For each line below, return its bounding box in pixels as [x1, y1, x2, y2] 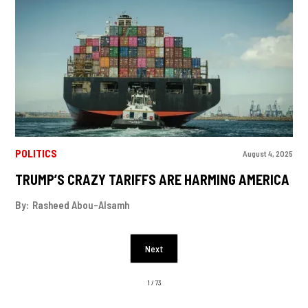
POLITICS [15, 147, 58, 160]
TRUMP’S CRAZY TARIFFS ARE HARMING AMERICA [15, 170, 290, 188]
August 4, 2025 [242, 148, 293, 158]
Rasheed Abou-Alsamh [32, 199, 130, 212]
